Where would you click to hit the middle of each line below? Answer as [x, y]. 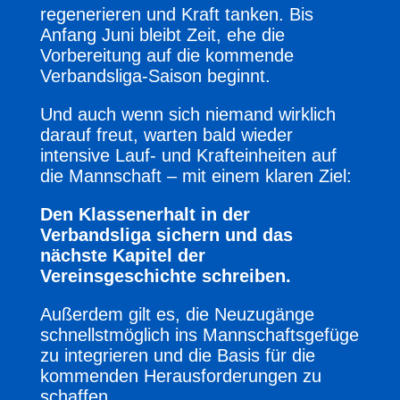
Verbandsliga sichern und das [166, 234]
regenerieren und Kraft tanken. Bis [176, 14]
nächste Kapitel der [122, 255]
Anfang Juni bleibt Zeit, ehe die [162, 34]
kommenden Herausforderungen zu [180, 375]
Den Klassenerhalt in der [145, 214]
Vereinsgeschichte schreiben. [165, 275]
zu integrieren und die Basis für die [177, 355]
